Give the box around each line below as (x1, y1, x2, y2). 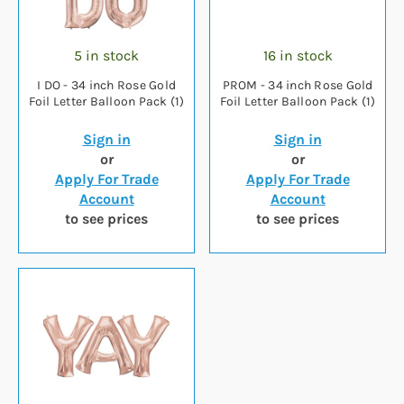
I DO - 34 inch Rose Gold (37, 78, 176, 94)
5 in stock (74, 47, 139, 65)
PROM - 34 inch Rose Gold (222, 78, 261, 94)
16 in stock (262, 47, 333, 65)
